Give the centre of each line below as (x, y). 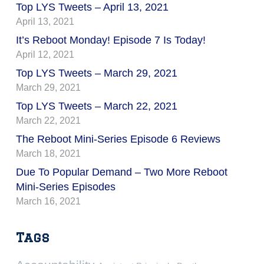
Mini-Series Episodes (66, 187)
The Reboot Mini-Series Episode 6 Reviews (118, 139)
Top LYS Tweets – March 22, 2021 (97, 106)
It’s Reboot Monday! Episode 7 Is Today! (111, 40)
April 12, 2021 (45, 54)
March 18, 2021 (48, 153)
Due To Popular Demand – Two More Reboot (122, 172)
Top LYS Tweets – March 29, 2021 (97, 73)
